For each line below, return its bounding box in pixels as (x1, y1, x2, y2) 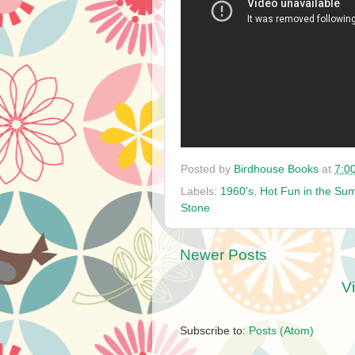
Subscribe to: (180, 325, 249, 338)
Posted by (181, 162, 234, 175)
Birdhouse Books (234, 162, 319, 175)
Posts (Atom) (249, 325, 314, 338)
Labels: (181, 185, 220, 197)
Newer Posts (180, 246, 267, 263)
